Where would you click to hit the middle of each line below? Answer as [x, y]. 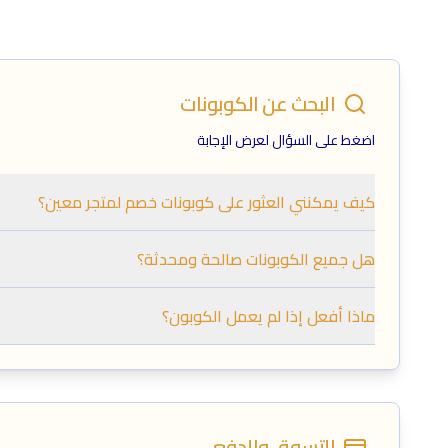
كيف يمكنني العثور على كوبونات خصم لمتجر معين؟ [206, 202]
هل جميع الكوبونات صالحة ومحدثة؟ [256, 259]
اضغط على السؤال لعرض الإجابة [286, 140]
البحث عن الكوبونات [257, 104]
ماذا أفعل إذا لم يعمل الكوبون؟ [268, 316]
